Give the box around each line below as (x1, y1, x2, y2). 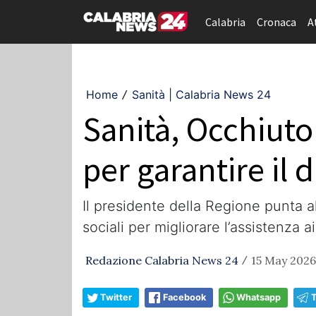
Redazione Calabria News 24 (85, 253, 238, 267)
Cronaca (257, 15, 296, 29)
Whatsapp (236, 292, 281, 303)
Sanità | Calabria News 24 (132, 87, 271, 102)
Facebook (163, 292, 206, 303)
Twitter (100, 292, 132, 303)
